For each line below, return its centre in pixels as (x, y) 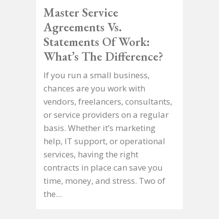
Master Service (81, 12)
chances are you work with (94, 88)
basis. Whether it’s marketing (99, 128)
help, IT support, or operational (104, 141)
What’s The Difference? (103, 56)
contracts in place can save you (103, 167)
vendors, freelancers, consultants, (108, 101)
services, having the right (91, 154)
